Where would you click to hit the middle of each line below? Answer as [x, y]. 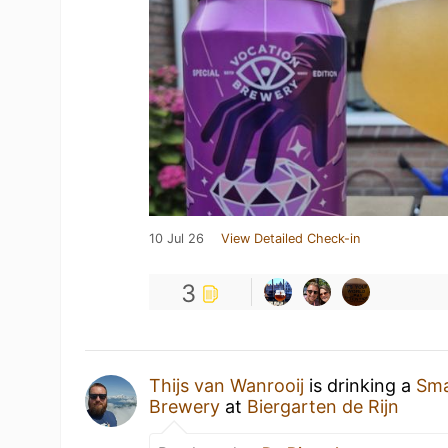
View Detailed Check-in [291, 238]
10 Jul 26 [177, 238]
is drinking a [360, 385]
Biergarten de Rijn [323, 406]
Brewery [185, 406]
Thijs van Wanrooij [227, 385]
